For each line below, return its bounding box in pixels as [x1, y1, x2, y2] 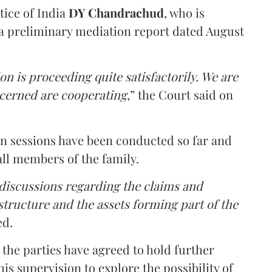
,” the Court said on [127, 86, 233, 103]
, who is [164, 4, 205, 21]
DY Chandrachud [69, 4, 164, 21]
